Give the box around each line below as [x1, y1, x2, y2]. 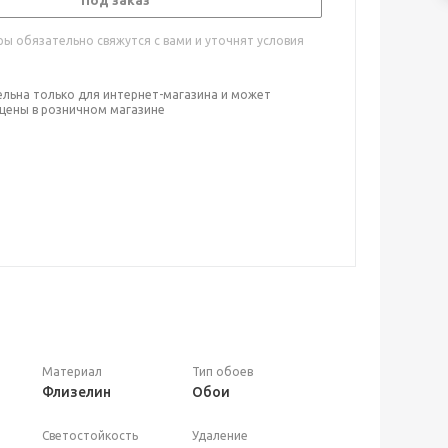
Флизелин [41, 384, 111, 400]
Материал [41, 365, 102, 378]
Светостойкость [41, 429, 138, 442]
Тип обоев [191, 365, 253, 378]
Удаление [191, 429, 248, 442]
